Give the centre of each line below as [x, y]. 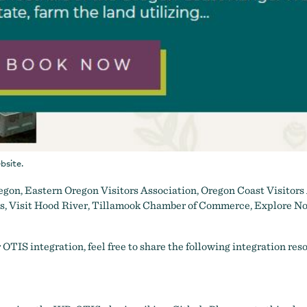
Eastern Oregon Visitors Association [111, 190]
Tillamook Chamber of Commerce [171, 205]
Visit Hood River [48, 205]
